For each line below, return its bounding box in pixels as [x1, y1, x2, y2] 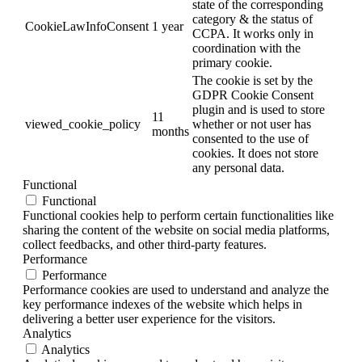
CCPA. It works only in [192, 27, 314, 41]
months [152, 124, 189, 139]
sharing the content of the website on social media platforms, [23, 223, 330, 238]
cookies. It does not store [192, 146, 318, 161]
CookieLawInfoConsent [25, 19, 149, 34]
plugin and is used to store [192, 103, 325, 117]
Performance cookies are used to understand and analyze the [23, 283, 329, 297]
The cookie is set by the [192, 74, 313, 88]
